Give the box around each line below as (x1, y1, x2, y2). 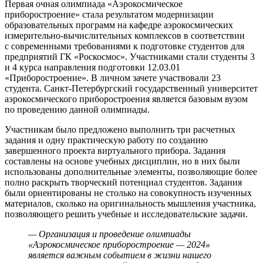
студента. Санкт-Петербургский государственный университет (5, 83, 258, 94)
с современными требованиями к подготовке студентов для (5, 41, 244, 52)
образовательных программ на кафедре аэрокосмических (5, 20, 233, 31)
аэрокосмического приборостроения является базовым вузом (5, 94, 248, 104)
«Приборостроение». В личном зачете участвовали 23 (5, 73, 221, 83)
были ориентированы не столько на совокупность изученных (5, 188, 252, 198)
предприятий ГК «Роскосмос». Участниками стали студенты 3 (5, 52, 255, 62)
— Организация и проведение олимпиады (28, 229, 191, 240)
